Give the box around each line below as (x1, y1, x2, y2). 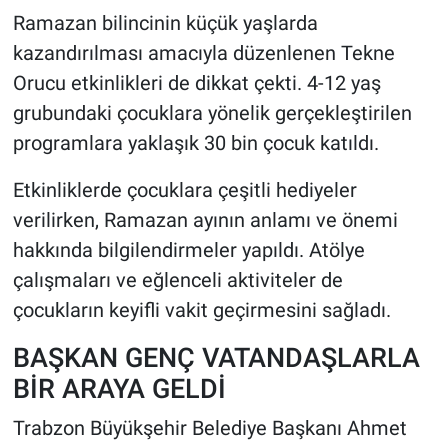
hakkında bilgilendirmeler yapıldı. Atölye (12, 238, 365, 263)
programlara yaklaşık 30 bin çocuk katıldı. (12, 131, 379, 156)
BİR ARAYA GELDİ (12, 373, 226, 405)
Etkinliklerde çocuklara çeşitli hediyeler (12, 178, 357, 203)
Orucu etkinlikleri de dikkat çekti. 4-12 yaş (12, 71, 381, 96)
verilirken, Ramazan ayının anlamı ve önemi (12, 208, 398, 233)
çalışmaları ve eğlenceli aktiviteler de (12, 268, 343, 293)
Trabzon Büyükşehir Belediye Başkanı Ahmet (12, 415, 407, 440)
